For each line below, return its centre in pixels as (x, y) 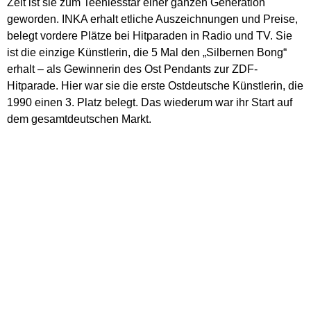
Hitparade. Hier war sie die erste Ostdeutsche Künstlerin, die (155, 86)
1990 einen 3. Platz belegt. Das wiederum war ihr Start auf (150, 103)
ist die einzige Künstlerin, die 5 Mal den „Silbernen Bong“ (147, 53)
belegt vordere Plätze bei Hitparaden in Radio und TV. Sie (150, 36)
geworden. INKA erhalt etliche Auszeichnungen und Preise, (152, 19)
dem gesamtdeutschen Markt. (79, 119)
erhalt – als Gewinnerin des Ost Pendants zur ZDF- (132, 69)
